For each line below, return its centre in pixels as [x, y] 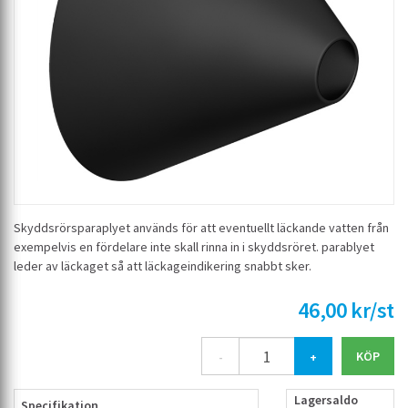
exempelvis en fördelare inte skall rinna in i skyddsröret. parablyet [194, 247]
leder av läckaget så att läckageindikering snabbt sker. [163, 266]
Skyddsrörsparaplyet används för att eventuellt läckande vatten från [201, 228]
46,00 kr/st [346, 310]
